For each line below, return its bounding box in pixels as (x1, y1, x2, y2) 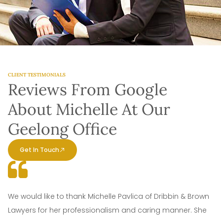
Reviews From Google (8, 79, 167, 100)
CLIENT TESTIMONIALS (8, 72, 66, 78)
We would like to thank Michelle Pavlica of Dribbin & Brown (8, 191, 209, 202)
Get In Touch (20, 146, 59, 154)
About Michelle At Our (8, 99, 170, 120)
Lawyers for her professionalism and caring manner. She (8, 205, 207, 216)
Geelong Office (8, 119, 117, 140)
